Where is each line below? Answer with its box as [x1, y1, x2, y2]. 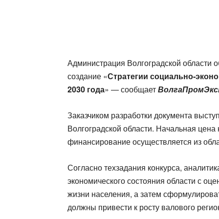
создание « [67, 70, 108, 82]
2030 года [67, 84, 105, 95]
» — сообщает [105, 84, 158, 95]
